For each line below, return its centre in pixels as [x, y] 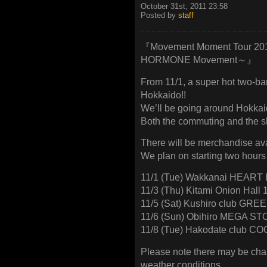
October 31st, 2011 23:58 [184, 6]
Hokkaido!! [163, 95]
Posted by [159, 15]
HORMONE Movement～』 [198, 60]
